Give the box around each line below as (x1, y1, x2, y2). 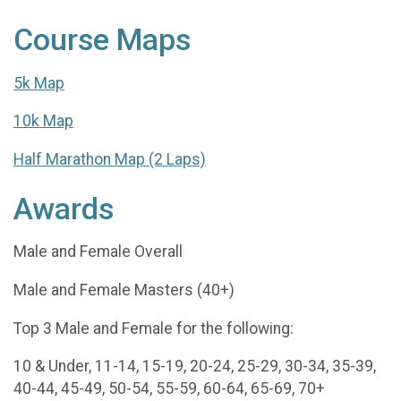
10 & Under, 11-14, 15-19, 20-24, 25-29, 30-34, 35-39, (13, 357, 376, 376)
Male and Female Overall (13, 243, 183, 261)
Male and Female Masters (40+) (13, 280, 235, 299)
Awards (13, 191, 114, 226)
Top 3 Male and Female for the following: (13, 319, 294, 337)
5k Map (13, 73, 64, 92)
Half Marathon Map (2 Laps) (13, 149, 206, 168)
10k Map (13, 112, 73, 131)
